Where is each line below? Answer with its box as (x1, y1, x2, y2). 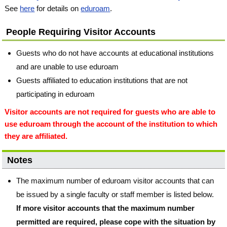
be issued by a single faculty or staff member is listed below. (16, 190, 214, 199)
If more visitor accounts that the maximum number (16, 204, 195, 212)
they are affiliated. (5, 132, 68, 140)
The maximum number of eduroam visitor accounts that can (16, 176, 214, 185)
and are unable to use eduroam (16, 62, 119, 71)
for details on (34, 4, 81, 13)
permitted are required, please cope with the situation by (16, 217, 216, 226)
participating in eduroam (16, 90, 95, 98)
